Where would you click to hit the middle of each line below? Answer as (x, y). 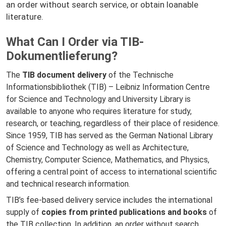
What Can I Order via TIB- (75, 42)
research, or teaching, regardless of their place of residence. (113, 123)
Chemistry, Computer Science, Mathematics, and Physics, (108, 159)
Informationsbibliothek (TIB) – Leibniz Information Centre (108, 87)
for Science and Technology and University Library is (98, 99)
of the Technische (141, 75)
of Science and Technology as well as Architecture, (97, 147)
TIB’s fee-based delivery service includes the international (109, 200)
